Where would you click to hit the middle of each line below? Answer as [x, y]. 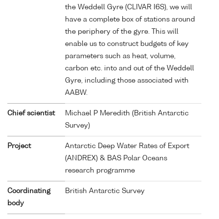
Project [19, 146]
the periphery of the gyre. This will [122, 32]
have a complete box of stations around [130, 19]
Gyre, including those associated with [127, 80]
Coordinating [29, 191]
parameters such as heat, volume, [120, 56]
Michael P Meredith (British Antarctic [127, 113]
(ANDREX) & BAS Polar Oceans [116, 158]
